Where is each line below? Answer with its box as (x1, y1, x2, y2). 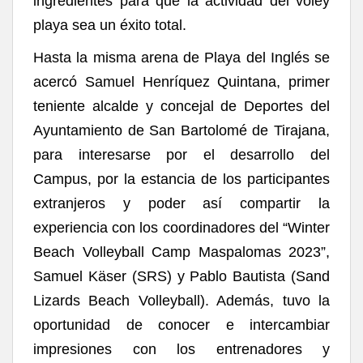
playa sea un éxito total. (33, 16, 186, 33)
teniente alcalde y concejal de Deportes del (33, 97, 330, 114)
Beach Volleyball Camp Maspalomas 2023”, (33, 243, 330, 260)
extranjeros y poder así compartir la (33, 194, 330, 211)
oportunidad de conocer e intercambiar (33, 316, 330, 333)
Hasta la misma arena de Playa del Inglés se (33, 49, 330, 66)
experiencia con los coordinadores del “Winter (33, 219, 330, 236)
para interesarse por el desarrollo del (33, 146, 330, 163)
